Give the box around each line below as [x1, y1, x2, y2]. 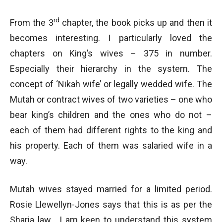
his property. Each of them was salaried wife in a [10, 140, 212, 151]
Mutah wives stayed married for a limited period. [10, 184, 212, 194]
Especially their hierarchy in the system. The [10, 63, 212, 74]
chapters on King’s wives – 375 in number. [10, 48, 212, 58]
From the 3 [10, 17, 54, 28]
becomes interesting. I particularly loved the [10, 33, 212, 43]
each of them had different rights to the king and [10, 125, 212, 135]
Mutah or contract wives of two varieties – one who [10, 94, 212, 105]
